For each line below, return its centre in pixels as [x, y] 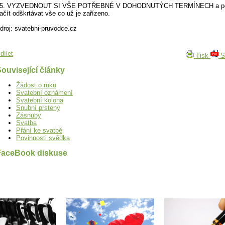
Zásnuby [29, 116]
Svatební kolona [40, 100]
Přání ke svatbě [39, 131]
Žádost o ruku [36, 85]
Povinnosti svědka [43, 138]
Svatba [26, 123]
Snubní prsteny [38, 108]
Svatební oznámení [44, 93]
